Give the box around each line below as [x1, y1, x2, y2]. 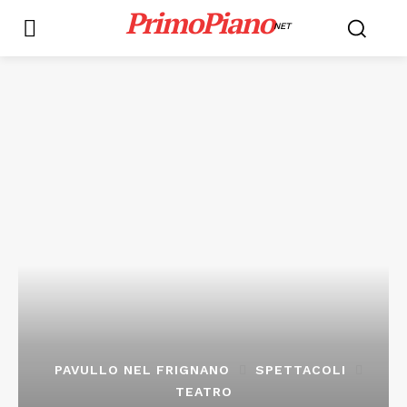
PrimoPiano [124, 4, 273, 42]
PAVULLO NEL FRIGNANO [54, 362, 230, 377]
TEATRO [174, 384, 233, 399]
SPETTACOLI [254, 362, 346, 377]
